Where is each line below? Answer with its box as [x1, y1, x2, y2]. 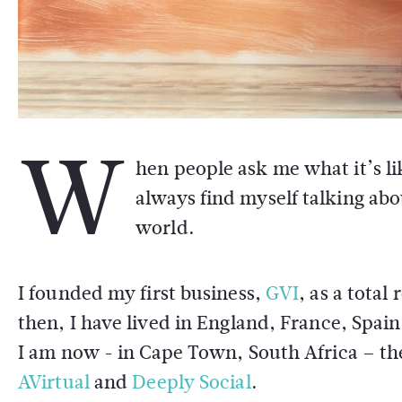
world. [135, 214, 195, 241]
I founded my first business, [18, 279, 266, 307]
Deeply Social [132, 368, 251, 396]
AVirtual [18, 368, 90, 396]
